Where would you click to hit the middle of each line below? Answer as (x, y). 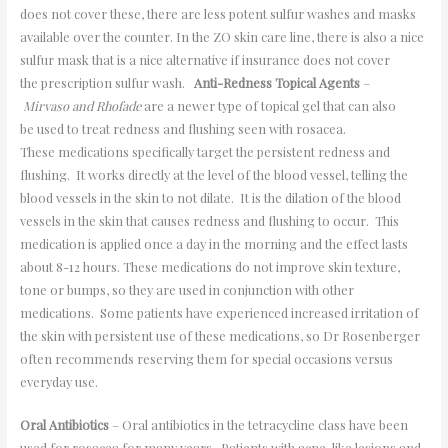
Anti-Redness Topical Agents (276, 82)
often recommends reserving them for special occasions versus (206, 358)
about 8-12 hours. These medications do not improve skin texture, (209, 266)
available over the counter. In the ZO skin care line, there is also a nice (221, 36)
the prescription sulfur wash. (106, 82)
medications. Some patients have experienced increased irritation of (219, 312)
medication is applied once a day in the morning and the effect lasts (213, 243)
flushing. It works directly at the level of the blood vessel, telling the (213, 174)
